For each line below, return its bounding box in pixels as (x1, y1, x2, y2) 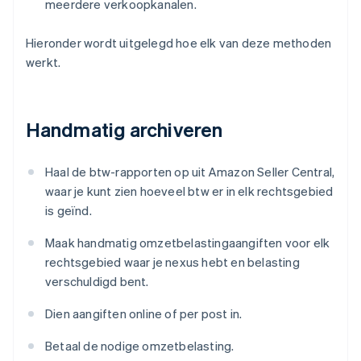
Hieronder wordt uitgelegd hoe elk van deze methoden (26, 35, 332, 52)
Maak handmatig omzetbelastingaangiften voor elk (45, 234, 330, 251)
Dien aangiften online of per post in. (45, 305, 243, 322)
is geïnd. (45, 202, 92, 219)
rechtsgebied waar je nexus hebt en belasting (45, 254, 300, 271)
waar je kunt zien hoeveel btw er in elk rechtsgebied (45, 183, 334, 200)
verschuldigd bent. (45, 273, 149, 290)
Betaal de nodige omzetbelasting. (45, 338, 234, 355)
